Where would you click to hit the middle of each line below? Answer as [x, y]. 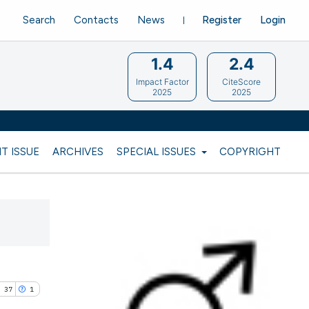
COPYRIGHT [250, 151]
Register [221, 20]
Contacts [96, 20]
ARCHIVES [78, 151]
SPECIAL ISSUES [157, 151]
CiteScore [242, 81]
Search [39, 20]
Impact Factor [162, 81]
